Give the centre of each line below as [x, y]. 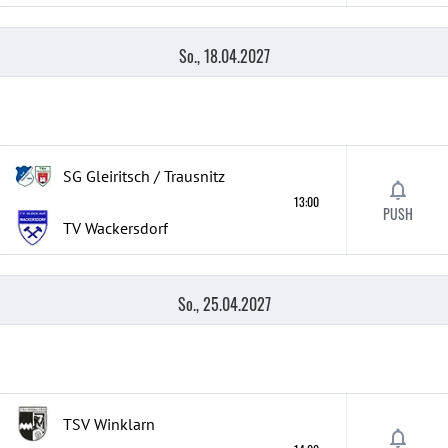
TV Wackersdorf [115, 228]
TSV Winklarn [109, 424]
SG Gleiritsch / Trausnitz [144, 176]
